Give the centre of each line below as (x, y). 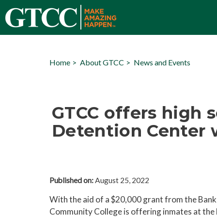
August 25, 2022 (121, 180)
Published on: (71, 180)
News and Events (162, 62)
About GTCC (102, 62)
